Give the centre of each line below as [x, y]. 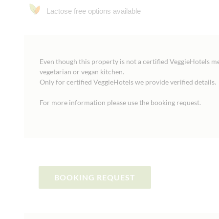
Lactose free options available [94, 11]
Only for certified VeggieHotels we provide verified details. [128, 82]
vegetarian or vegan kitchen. [82, 72]
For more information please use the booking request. [120, 102]
